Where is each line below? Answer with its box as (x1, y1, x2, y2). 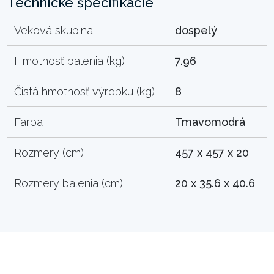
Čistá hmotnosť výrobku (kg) (14, 84, 155, 98)
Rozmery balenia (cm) (14, 176, 124, 190)
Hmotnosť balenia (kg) (14, 54, 125, 67)
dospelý (175, 23, 218, 37)
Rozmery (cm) (14, 146, 84, 159)
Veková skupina (14, 23, 94, 37)
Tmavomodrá (175, 115, 246, 128)
